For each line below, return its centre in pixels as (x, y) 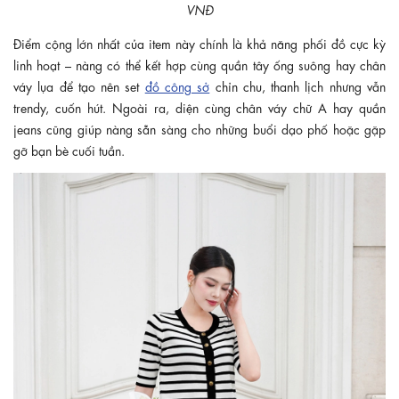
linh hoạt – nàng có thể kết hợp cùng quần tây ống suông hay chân (199, 64)
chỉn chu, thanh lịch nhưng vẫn (298, 85)
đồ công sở (177, 85)
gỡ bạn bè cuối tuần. (69, 149)
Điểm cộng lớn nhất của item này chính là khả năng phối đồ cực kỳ (199, 42)
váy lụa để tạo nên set (79, 85)
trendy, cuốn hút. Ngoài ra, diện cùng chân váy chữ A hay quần (199, 106)
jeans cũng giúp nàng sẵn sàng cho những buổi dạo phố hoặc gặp (199, 128)
